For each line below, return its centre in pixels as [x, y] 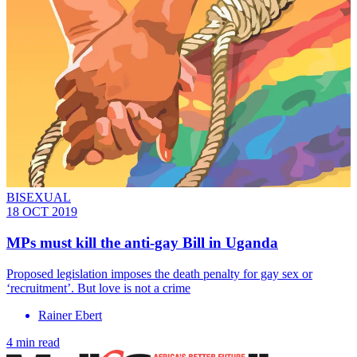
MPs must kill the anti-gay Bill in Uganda [142, 242]
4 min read [33, 342]
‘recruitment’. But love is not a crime [98, 288]
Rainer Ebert [70, 315]
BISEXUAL [39, 198]
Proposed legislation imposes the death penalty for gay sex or [159, 273]
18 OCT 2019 [42, 212]
